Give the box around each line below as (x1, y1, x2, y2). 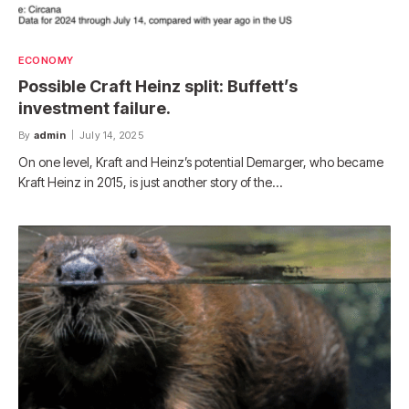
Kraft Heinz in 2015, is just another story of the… (18, 173, 282, 190)
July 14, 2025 (79, 128, 143, 142)
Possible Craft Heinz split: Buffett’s (18, 76, 298, 96)
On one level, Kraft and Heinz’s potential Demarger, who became (18, 153, 383, 170)
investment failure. (18, 98, 171, 118)
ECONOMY (18, 53, 74, 67)
